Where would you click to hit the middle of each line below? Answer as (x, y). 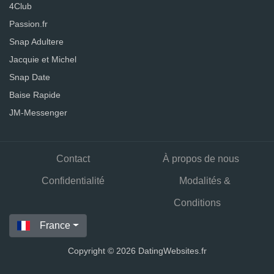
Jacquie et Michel (43, 60)
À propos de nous (201, 159)
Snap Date (30, 77)
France (55, 226)
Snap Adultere (36, 42)
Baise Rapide (35, 95)
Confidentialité (73, 181)
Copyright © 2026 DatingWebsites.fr (137, 251)
